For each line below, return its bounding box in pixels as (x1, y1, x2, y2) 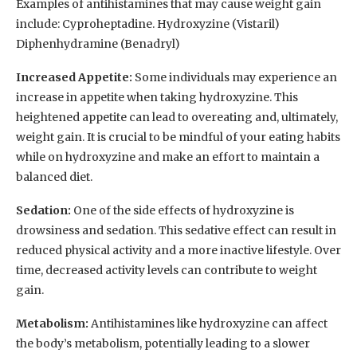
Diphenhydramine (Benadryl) (16, 37, 180, 52)
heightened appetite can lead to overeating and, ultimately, (16, 110, 338, 125)
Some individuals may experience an (132, 70, 337, 85)
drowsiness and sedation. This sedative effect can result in (16, 223, 336, 238)
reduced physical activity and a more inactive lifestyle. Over (16, 243, 341, 258)
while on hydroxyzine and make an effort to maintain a (16, 150, 320, 165)
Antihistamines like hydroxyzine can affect (88, 316, 328, 331)
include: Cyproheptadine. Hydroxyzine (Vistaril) (16, 17, 280, 32)
